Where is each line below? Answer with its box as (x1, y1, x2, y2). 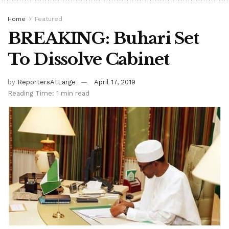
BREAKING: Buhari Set (8, 28, 199, 49)
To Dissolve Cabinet (8, 49, 169, 70)
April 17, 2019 (94, 78, 135, 86)
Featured (35, 15, 62, 23)
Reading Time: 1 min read (8, 89, 89, 97)
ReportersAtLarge (17, 78, 76, 86)
